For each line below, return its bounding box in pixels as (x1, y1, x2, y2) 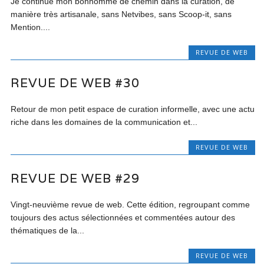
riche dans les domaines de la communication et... (11, 117, 198, 127)
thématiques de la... (11, 225, 85, 235)
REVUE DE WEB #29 (11, 170, 140, 186)
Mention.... (11, 22, 51, 32)
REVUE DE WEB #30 (11, 75, 140, 91)
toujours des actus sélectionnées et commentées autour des (11, 212, 236, 222)
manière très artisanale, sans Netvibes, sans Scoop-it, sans (11, 9, 232, 19)
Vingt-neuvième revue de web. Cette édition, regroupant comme (11, 199, 250, 209)
